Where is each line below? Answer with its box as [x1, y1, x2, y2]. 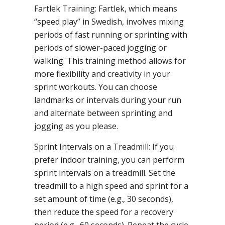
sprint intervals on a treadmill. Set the [34, 167, 175, 178]
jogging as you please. [34, 120, 118, 132]
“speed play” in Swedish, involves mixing [34, 16, 184, 27]
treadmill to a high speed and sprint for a [34, 180, 188, 191]
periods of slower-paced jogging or [34, 42, 167, 53]
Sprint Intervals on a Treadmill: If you [34, 141, 174, 152]
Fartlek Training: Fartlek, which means [34, 3, 177, 14]
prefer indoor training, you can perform [34, 154, 184, 165]
